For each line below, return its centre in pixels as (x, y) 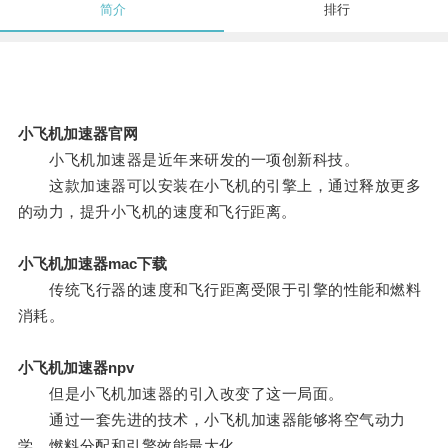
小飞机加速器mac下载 (92, 264)
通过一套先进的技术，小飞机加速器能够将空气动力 (211, 420)
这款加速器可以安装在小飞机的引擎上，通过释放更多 (219, 186)
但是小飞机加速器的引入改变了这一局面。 (180, 394)
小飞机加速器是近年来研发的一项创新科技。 (188, 160)
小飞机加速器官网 (77, 134)
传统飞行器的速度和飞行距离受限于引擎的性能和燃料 (219, 290)
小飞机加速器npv (75, 368)
